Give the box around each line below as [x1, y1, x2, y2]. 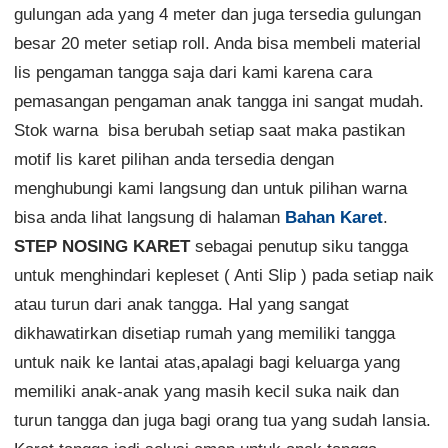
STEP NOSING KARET [13, 236, 190, 256]
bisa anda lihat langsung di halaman [13, 207, 285, 227]
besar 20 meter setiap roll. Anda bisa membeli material [13, 33, 421, 53]
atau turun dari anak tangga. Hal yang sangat [13, 294, 349, 314]
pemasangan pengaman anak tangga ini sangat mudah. [13, 91, 424, 111]
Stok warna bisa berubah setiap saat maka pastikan [13, 120, 405, 140]
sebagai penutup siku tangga [189, 236, 408, 256]
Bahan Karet [284, 207, 383, 227]
